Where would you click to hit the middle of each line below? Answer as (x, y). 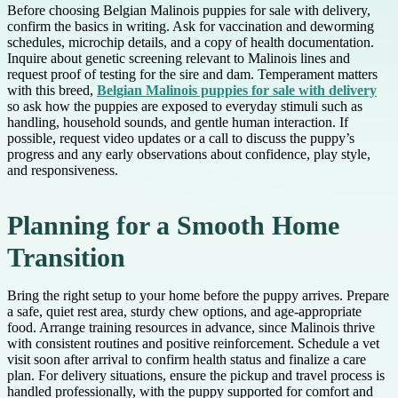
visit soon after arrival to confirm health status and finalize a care (187, 360)
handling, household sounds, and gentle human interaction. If (178, 123)
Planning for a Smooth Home (173, 226)
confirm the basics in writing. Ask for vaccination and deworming (191, 27)
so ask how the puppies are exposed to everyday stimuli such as (185, 107)
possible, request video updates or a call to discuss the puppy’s (181, 139)
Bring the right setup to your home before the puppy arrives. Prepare (198, 296)
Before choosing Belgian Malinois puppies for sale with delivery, (189, 11)
